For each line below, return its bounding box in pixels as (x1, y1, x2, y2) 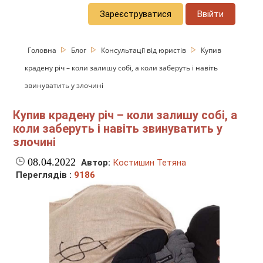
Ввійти (197, 8, 224, 19)
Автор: (81, 157, 111, 168)
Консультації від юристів (101, 45, 188, 55)
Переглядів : (16, 170, 75, 181)
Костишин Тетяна (113, 157, 187, 168)
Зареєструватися (100, 8, 172, 19)
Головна (28, 45, 59, 55)
